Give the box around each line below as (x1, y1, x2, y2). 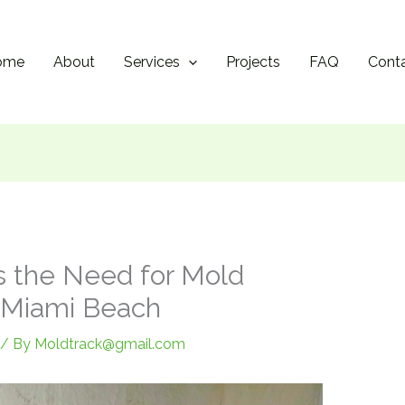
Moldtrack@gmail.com (33, 334, 185, 353)
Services (123, 53, 180, 71)
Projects (226, 53, 281, 71)
